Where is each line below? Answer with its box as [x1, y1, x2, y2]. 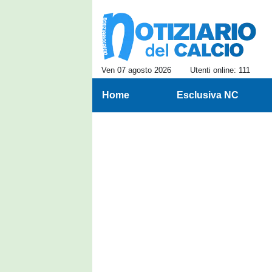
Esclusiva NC [176, 90, 239, 100]
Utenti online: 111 [190, 66, 250, 75]
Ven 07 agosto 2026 [101, 66, 171, 75]
